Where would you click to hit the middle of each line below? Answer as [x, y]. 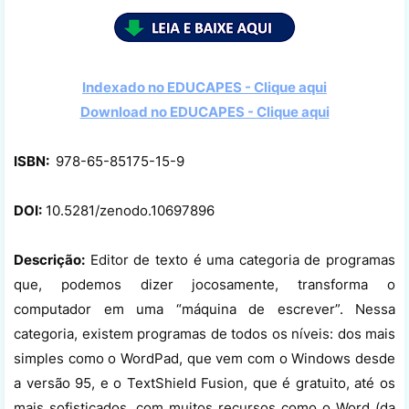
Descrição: [49, 259]
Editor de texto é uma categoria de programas [240, 259]
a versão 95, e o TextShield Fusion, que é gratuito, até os [204, 383]
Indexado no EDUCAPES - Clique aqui [204, 87]
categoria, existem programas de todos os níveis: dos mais [204, 333]
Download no [125, 111]
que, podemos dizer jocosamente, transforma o [204, 284]
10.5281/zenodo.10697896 [128, 210]
